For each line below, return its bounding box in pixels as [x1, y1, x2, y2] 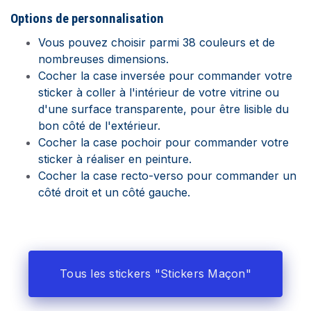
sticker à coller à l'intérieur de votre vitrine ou [38, 85, 279, 99]
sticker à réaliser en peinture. [38, 152, 192, 166]
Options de [10, 11, 72, 26]
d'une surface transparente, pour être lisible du [38, 102, 289, 116]
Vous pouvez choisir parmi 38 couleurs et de [38, 35, 275, 49]
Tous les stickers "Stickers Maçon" [60, 267, 251, 280]
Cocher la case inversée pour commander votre [38, 69, 292, 83]
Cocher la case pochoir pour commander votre [38, 135, 289, 149]
